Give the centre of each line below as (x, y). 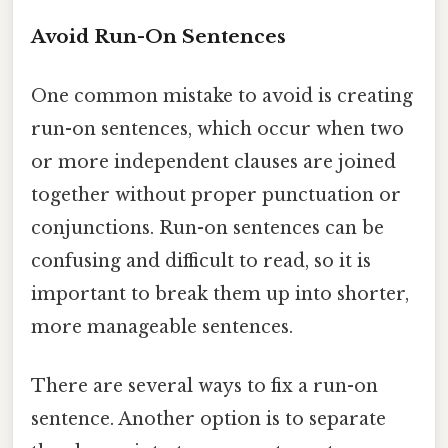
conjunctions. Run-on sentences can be (207, 227)
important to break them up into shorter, (220, 293)
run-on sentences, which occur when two (217, 128)
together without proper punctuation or (216, 194)
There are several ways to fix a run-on (204, 386)
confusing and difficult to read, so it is (201, 260)
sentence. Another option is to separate (208, 419)
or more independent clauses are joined (213, 161)
